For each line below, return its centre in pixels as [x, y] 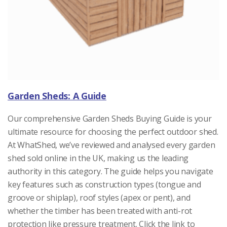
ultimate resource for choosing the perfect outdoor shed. [113, 132]
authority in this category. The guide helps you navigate [110, 172]
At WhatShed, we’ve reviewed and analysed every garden [111, 145]
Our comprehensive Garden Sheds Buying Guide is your [110, 119]
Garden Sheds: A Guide [57, 96]
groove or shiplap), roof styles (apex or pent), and [99, 198]
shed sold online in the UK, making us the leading [98, 158]
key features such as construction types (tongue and [104, 185]
